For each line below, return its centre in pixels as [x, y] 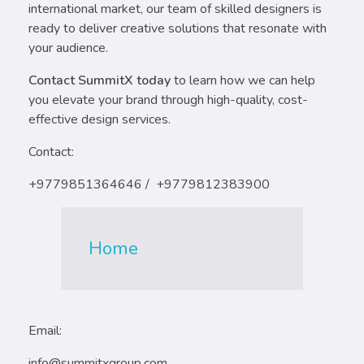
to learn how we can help [243, 80]
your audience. [68, 48]
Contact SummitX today [100, 80]
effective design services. [100, 119]
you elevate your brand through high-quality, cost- [168, 100]
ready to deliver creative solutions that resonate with [178, 28]
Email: [45, 331]
